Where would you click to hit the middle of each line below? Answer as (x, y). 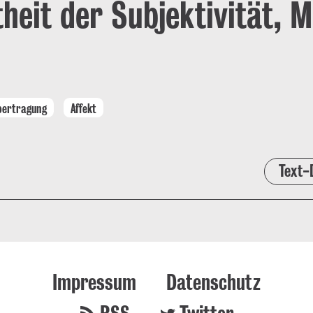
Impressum (94, 282)
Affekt (83, 108)
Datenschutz (213, 282)
